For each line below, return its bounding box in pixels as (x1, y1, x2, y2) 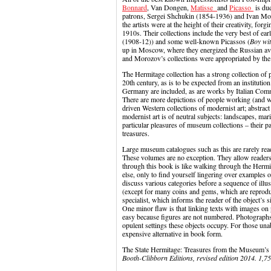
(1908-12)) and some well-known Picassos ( (122, 36, 250, 46)
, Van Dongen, (147, 2, 191, 12)
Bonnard (122, 2, 147, 12)
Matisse (191, 2, 217, 12)
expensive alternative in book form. (122, 229, 230, 238)
